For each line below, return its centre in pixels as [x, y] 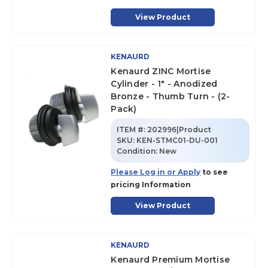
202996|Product [179, 130]
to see [214, 172]
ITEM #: [131, 130]
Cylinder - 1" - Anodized [164, 84]
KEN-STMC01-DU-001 [177, 140]
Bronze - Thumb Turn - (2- [170, 96]
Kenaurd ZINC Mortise [161, 71]
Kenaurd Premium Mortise [170, 260]
